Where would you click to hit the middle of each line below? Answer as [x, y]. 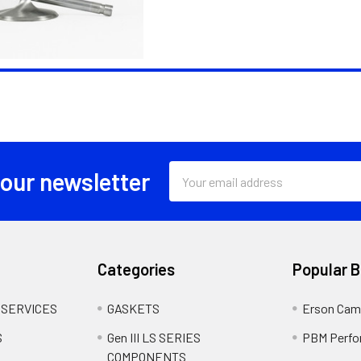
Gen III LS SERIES [154, 338]
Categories [137, 270]
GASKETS [134, 309]
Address [191, 190]
